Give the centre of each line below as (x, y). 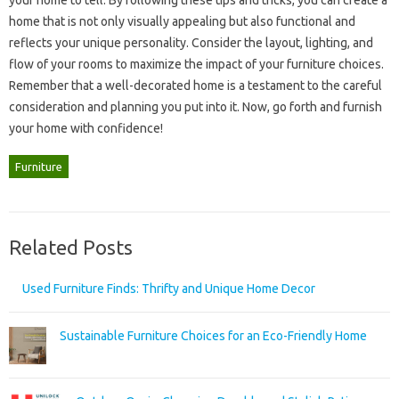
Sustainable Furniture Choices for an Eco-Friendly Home (213, 335)
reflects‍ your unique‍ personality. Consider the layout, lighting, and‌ (191, 42)
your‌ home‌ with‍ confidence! (86, 128)
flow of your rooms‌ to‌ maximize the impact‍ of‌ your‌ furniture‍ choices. (196, 64)
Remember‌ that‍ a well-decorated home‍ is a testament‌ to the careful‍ (195, 85)
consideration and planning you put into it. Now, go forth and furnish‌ (195, 106)
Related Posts (71, 247)
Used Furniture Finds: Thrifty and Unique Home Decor (169, 288)
